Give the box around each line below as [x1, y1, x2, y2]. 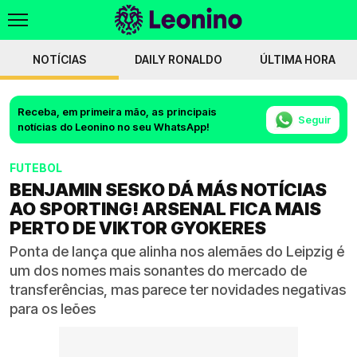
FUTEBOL [10, 161, 62, 175]
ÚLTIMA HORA [259, 53, 335, 66]
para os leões [10, 300, 96, 317]
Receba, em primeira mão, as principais [18, 105, 217, 118]
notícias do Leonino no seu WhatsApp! [18, 120, 210, 133]
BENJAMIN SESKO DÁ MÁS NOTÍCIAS [10, 179, 327, 200]
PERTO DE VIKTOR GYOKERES [10, 218, 266, 238]
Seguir [298, 112, 331, 126]
